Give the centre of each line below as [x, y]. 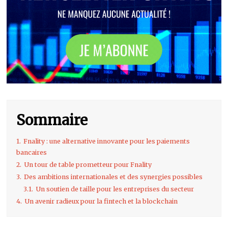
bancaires [32, 153]
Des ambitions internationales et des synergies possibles [113, 177]
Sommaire [52, 120]
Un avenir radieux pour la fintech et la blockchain [101, 202]
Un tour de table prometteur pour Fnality [88, 165]
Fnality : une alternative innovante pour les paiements [107, 141]
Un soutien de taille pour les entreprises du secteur [115, 189]
